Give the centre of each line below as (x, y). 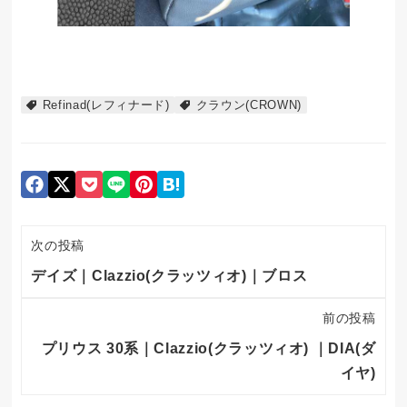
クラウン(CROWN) (248, 104)
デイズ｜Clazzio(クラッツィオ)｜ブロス (169, 275)
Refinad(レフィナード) (106, 104)
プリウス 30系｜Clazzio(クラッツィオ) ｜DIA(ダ (208, 348)
